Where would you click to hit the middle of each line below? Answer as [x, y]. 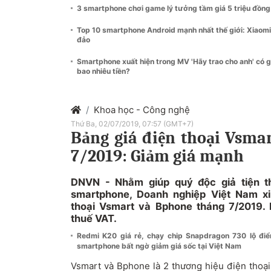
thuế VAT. [94, 218]
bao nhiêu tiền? [103, 71]
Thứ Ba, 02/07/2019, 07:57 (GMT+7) [132, 124]
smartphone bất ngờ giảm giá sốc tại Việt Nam [159, 246]
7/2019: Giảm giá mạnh [157, 156]
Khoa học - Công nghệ [142, 110]
